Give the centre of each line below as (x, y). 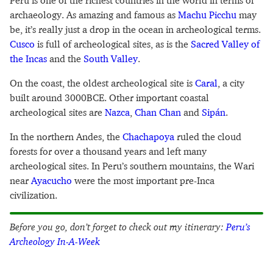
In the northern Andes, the (66, 137)
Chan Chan (158, 112)
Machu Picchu (207, 15)
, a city (231, 83)
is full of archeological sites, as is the (113, 44)
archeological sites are (57, 112)
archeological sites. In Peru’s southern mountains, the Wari (132, 166)
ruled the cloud (208, 137)
